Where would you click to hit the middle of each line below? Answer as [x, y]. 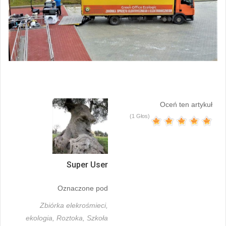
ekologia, [41, 218]
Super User [87, 164]
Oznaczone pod [83, 188]
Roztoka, [72, 218]
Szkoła [97, 218]
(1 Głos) [140, 116]
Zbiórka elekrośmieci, [74, 205]
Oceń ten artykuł [186, 104]
